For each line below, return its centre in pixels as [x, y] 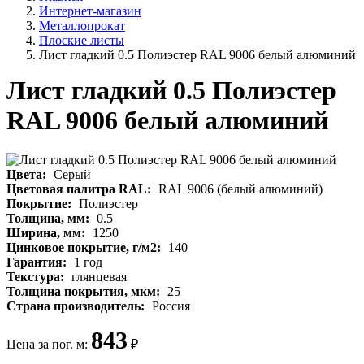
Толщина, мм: [50, 219]
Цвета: [28, 175]
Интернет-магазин [90, 11]
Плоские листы [82, 40]
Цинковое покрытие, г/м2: [85, 248]
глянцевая [99, 277]
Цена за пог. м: [49, 344]
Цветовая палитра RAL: [80, 189]
